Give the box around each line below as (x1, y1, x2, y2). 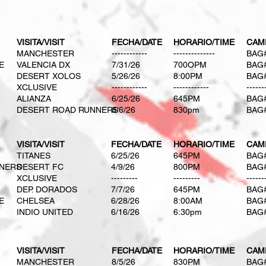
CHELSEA (17, 196, 55, 205)
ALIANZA (17, 94, 51, 103)
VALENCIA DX (17, 60, 70, 69)
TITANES (17, 151, 50, 160)
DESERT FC (17, 162, 64, 172)
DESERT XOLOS (17, 71, 81, 81)
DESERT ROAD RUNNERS (17, 105, 118, 115)
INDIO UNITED (17, 207, 73, 217)
